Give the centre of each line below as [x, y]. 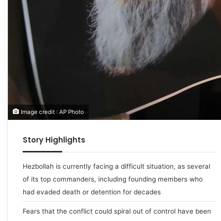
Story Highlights [54, 140]
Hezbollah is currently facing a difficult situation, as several [116, 166]
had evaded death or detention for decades [92, 192]
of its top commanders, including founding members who [113, 179]
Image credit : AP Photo [52, 112]
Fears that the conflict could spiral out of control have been [117, 211]
